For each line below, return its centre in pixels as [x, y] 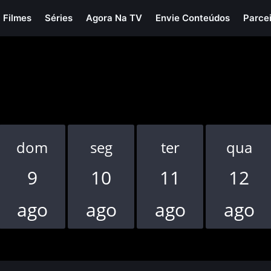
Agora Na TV [114, 18]
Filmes [18, 18]
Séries [59, 18]
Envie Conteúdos [193, 18]
